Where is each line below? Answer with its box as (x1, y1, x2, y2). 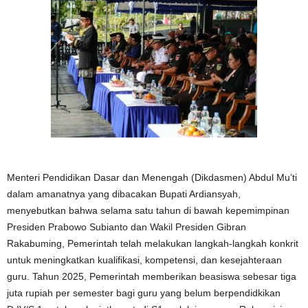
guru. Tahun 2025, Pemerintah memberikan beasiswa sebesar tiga (7, 271, 296, 282)
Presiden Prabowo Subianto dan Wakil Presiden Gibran (7, 221, 246, 232)
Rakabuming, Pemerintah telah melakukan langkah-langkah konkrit (7, 238, 298, 249)
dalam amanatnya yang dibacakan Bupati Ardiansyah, (7, 188, 241, 199)
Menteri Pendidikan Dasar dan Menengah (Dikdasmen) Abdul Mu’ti (7, 172, 297, 183)
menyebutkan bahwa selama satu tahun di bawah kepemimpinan (7, 205, 289, 216)
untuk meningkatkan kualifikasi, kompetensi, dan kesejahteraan (7, 254, 282, 265)
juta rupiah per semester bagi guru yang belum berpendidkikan (7, 287, 280, 298)
